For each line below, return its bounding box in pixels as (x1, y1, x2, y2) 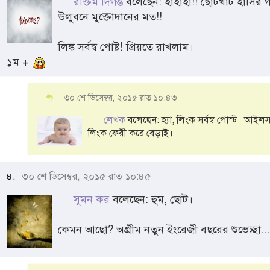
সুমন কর (74, 192, 110, 206)
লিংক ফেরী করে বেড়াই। (88, 127, 173, 139)
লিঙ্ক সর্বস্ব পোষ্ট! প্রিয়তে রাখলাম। (58, 40, 193, 54)
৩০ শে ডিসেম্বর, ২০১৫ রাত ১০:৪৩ (64, 92, 177, 103)
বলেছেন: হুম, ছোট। (110, 192, 193, 206)
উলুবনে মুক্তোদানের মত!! (58, 10, 162, 24)
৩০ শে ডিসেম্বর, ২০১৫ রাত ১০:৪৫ (19, 170, 151, 183)
